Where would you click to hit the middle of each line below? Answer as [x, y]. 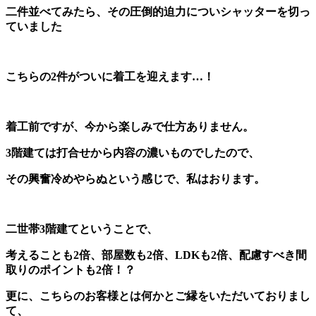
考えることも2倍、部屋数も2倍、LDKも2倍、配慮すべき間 [156, 255]
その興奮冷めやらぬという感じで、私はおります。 [135, 178]
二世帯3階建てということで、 [82, 229]
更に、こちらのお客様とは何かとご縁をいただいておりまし [158, 296]
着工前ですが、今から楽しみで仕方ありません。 [130, 126]
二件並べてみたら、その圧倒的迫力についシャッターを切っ [158, 11]
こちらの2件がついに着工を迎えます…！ [110, 76]
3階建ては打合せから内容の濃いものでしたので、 [133, 152]
